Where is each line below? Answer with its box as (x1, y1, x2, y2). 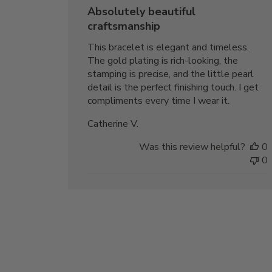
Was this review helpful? (139, 140, 246, 154)
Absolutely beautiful (87, 4, 196, 19)
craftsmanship (87, 18, 161, 33)
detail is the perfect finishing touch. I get (87, 80, 259, 94)
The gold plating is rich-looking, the (87, 53, 239, 67)
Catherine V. (87, 117, 139, 131)
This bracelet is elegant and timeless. (87, 40, 250, 54)
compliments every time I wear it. (87, 93, 230, 107)
